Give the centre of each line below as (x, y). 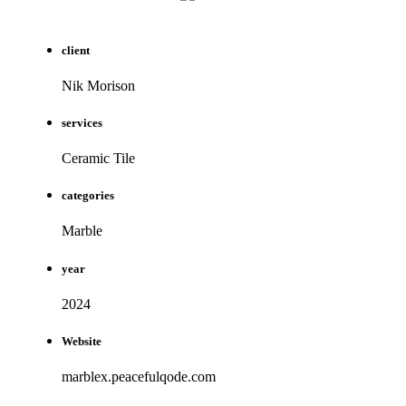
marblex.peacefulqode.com (139, 377)
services (82, 122)
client (76, 50)
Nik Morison (98, 85)
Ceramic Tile (98, 159)
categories (88, 196)
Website (82, 341)
